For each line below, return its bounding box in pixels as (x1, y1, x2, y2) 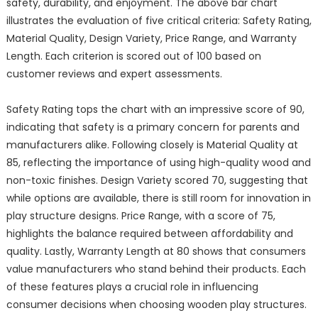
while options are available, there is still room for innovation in (6, 191, 311, 206)
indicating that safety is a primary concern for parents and (6, 120, 300, 135)
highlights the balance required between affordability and (6, 226, 293, 241)
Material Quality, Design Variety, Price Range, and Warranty (6, 31, 297, 46)
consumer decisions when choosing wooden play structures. (6, 297, 307, 312)
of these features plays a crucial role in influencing (6, 280, 258, 295)
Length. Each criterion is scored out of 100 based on (6, 49, 261, 64)
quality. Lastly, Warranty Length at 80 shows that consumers (6, 244, 306, 259)
